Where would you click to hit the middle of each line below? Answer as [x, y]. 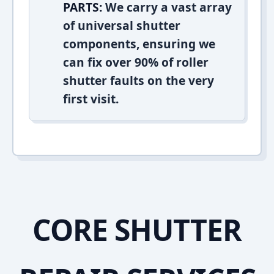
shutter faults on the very [139, 80]
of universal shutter [122, 25]
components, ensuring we [139, 44]
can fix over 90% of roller [136, 62]
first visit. [91, 99]
